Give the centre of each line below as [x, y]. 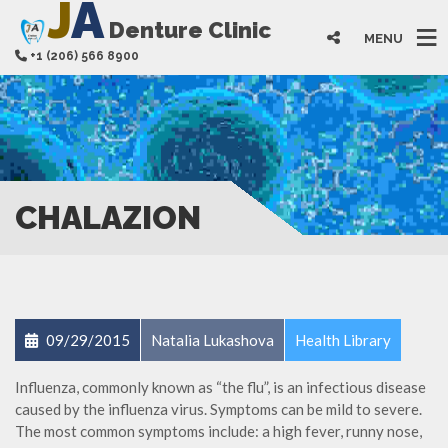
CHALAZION [108, 218]
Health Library [343, 340]
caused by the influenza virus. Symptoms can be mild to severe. [218, 409]
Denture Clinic [187, 30]
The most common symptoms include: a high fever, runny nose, [218, 431]
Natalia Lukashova [212, 340]
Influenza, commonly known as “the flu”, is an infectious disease [220, 387]
